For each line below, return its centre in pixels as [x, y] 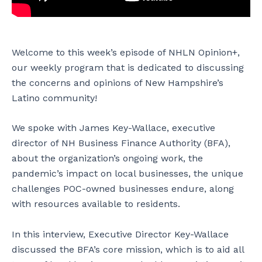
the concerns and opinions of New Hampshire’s [118, 82]
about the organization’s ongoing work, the [107, 158]
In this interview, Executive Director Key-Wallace [120, 234]
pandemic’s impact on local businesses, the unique [127, 174]
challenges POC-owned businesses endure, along [123, 189]
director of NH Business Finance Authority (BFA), [121, 143]
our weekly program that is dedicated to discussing [128, 67]
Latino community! [56, 98]
